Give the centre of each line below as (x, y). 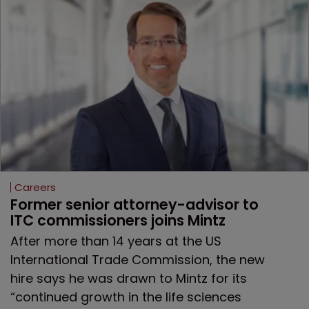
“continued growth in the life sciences (126, 297)
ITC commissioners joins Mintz (118, 220)
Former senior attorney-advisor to (136, 204)
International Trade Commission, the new (138, 259)
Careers (35, 187)
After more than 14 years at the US (116, 241)
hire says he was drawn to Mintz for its (129, 278)
